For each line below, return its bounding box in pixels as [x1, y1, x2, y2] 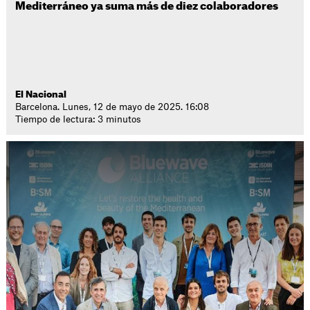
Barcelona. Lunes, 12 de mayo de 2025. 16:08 [15, 102, 210, 111]
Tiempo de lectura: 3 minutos [15, 115, 142, 124]
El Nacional [15, 90, 67, 99]
